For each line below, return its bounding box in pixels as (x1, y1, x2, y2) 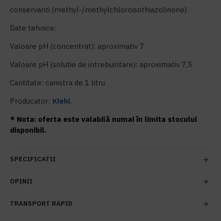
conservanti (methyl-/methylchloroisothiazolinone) (10, 5, 187, 14)
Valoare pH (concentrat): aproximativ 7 (10, 41, 144, 51)
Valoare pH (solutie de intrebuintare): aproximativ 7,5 (10, 60, 192, 69)
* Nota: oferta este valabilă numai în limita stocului (10, 114, 197, 124)
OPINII (10, 177, 33, 185)
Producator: (10, 96, 52, 106)
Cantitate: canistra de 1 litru (10, 78, 105, 87)
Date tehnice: (10, 23, 56, 33)
